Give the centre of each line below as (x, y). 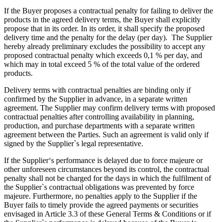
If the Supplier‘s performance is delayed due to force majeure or (103, 161)
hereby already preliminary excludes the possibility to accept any (105, 47)
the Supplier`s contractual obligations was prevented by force (99, 187)
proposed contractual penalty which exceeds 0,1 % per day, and (103, 55)
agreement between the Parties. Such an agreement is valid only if (106, 135)
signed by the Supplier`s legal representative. (74, 144)
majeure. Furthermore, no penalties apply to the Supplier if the (101, 196)
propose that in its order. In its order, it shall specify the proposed (104, 29)
